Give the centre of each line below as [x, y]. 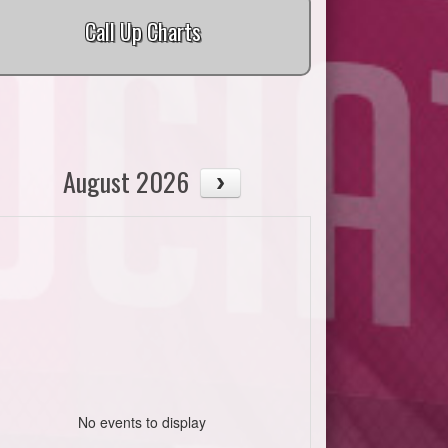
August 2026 [126, 182]
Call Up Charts [142, 31]
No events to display [142, 421]
